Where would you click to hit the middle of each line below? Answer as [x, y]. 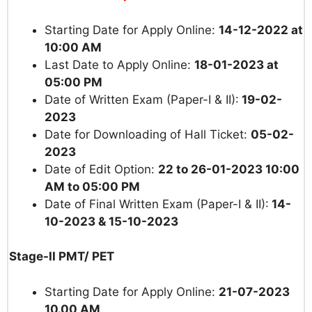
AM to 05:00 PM [92, 186]
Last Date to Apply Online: [119, 64]
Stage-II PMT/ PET [62, 257]
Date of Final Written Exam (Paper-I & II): [157, 204]
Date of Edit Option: [101, 169]
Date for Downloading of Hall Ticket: [148, 134]
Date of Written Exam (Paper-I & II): [142, 99]
